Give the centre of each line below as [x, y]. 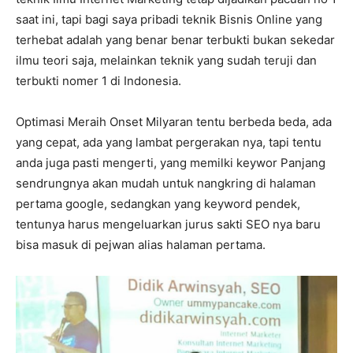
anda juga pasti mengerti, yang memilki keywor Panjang [171, 162]
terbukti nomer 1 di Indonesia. [98, 80]
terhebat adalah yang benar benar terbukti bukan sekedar [175, 39]
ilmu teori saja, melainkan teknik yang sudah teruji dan [166, 60]
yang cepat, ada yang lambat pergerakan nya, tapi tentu [169, 142]
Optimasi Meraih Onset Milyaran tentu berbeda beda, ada [174, 121]
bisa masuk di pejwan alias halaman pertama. [141, 244]
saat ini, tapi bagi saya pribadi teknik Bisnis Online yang [169, 19]
